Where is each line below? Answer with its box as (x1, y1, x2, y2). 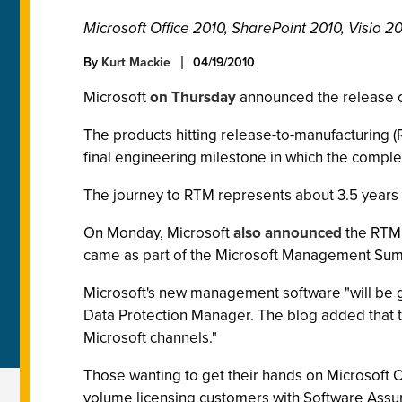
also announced (233, 222, 342, 244)
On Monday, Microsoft (83, 222, 233, 244)
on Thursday (150, 86, 236, 109)
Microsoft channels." (83, 327, 217, 349)
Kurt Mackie (101, 53, 170, 72)
